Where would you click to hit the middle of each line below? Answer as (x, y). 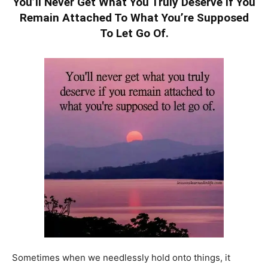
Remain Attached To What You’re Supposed (134, 17)
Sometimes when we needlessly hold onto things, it (121, 257)
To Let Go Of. (134, 33)
